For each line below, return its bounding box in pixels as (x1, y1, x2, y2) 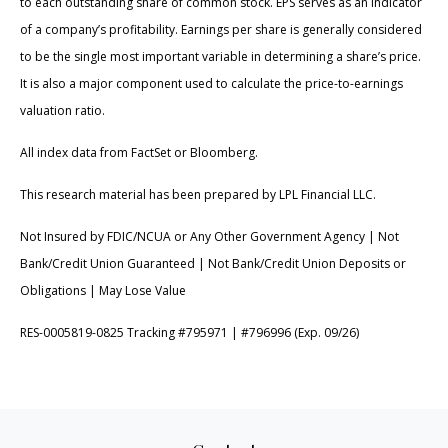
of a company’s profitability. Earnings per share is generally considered (20, 21, 422, 39)
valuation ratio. (20, 102, 105, 120)
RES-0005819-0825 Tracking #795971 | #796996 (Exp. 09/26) (20, 324, 359, 342)
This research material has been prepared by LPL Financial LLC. (20, 186, 376, 204)
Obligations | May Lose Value (20, 282, 186, 300)
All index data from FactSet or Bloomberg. (20, 144, 258, 162)
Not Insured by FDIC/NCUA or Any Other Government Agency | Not (20, 228, 399, 246)
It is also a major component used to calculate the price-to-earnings (20, 75, 403, 93)
